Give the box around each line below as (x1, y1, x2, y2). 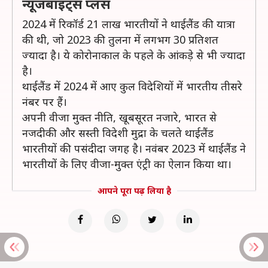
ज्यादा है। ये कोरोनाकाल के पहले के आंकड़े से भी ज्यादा (22, 48, 245, 62)
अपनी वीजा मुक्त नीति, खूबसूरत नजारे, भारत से (22, 110, 217, 124)
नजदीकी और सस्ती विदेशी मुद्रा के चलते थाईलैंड (22, 126, 214, 140)
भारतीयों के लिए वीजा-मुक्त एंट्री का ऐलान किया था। (22, 157, 232, 171)
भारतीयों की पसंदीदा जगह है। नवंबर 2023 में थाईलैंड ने (22, 141, 246, 156)
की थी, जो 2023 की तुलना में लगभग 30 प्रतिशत (22, 32, 218, 47)
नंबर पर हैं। (22, 95, 67, 109)
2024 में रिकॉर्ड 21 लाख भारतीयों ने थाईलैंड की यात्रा (22, 17, 235, 31)
